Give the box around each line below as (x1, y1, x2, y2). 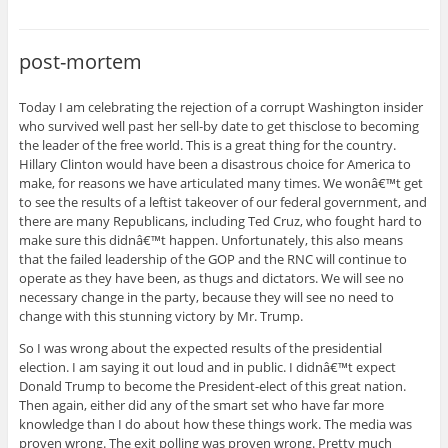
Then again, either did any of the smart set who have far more (18, 395, 384, 414)
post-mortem (18, 48, 142, 76)
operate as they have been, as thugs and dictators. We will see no (18, 268, 404, 287)
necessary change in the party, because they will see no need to (18, 287, 394, 306)
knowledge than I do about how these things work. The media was (18, 414, 412, 433)
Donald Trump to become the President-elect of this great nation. (18, 376, 406, 395)
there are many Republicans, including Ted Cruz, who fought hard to (18, 211, 422, 230)
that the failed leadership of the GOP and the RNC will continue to (18, 249, 407, 268)
